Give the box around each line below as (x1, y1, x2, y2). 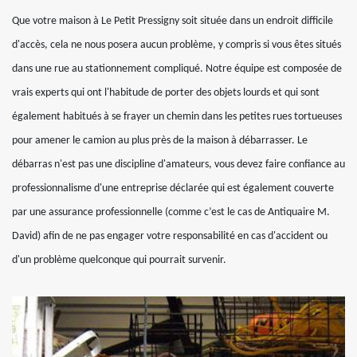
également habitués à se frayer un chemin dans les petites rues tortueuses (12, 111, 342, 124)
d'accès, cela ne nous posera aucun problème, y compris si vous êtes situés (12, 39, 341, 52)
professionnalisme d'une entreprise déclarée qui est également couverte (12, 182, 334, 195)
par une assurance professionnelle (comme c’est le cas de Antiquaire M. (12, 206, 330, 219)
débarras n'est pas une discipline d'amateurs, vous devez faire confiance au (12, 159, 345, 171)
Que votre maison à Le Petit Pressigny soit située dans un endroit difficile (12, 15, 333, 28)
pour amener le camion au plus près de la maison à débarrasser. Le (12, 135, 308, 147)
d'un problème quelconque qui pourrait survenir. (12, 254, 226, 267)
